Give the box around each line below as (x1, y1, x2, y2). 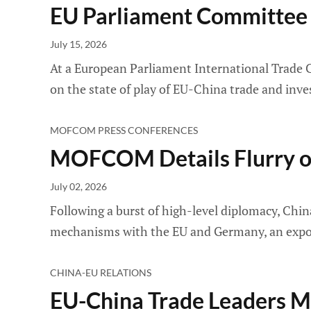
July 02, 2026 (50, 180, 107, 192)
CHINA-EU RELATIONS (50, 267, 151, 278)
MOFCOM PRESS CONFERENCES (50, 124, 198, 136)
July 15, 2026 (50, 38, 107, 50)
